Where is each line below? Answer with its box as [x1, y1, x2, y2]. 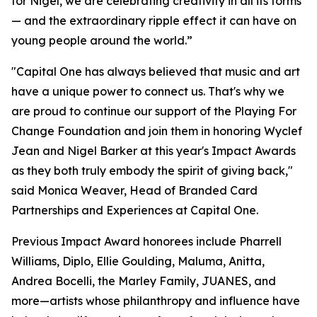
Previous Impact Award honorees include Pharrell [11, 234, 282, 248]
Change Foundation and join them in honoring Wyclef [11, 124, 302, 138]
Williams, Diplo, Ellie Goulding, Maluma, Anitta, [11, 254, 265, 268]
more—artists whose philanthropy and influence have [11, 294, 300, 308]
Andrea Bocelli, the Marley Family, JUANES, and [11, 274, 276, 288]
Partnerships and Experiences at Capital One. [11, 203, 258, 217]
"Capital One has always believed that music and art [11, 64, 300, 79]
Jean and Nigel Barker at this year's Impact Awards [11, 144, 296, 158]
